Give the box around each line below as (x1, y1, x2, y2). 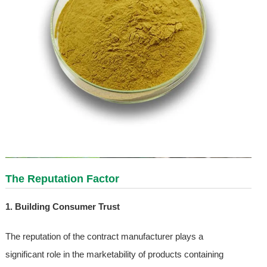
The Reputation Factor (5, 173, 119, 185)
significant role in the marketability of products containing (5, 249, 223, 260)
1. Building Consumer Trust (5, 201, 120, 212)
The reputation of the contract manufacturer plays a (5, 231, 203, 242)
